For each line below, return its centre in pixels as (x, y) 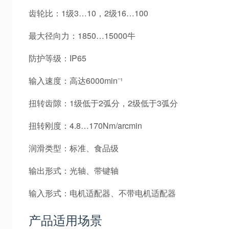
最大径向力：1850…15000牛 (82, 35)
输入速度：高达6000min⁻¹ (76, 80)
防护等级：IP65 (58, 58)
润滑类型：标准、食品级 (74, 148)
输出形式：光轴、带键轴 (74, 170)
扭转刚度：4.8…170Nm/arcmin (85, 125)
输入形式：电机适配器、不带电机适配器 (102, 193)
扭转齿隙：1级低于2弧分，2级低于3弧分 (103, 103)
